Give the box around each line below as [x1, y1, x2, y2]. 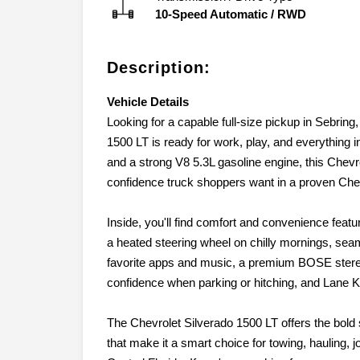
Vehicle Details [107, 94, 189, 108]
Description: [107, 58, 211, 76]
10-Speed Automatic [155, 6, 268, 21]
